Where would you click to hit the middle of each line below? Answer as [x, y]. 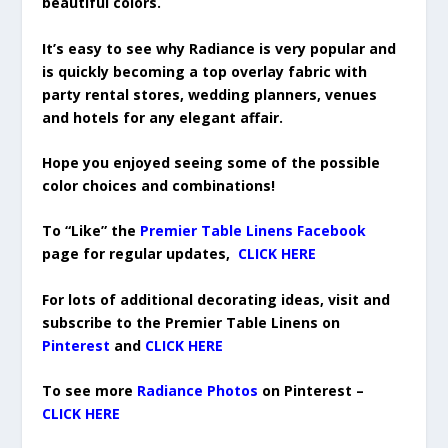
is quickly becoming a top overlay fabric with [205, 71]
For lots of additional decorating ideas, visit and [216, 299]
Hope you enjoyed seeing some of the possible [211, 162]
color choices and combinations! [159, 185]
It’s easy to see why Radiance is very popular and [219, 48]
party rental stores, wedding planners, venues [210, 94]
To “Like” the [89, 231]
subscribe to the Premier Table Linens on [191, 322]
